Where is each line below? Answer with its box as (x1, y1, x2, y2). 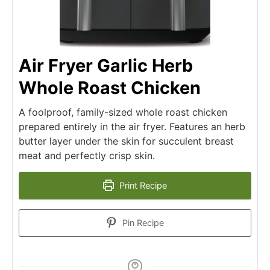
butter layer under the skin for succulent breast (19, 134, 234, 147)
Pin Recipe (120, 217, 165, 228)
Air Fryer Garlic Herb (19, 54, 193, 76)
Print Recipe (117, 180, 168, 190)
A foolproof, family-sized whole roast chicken (19, 105, 227, 118)
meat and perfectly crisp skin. (19, 149, 155, 162)
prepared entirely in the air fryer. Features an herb (19, 120, 245, 133)
